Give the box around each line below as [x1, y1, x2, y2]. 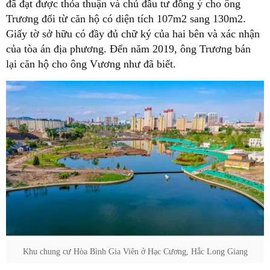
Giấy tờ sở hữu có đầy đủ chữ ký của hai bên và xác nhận [6, 28, 260, 40]
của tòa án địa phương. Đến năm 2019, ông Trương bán [6, 43, 251, 55]
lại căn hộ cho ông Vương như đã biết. [6, 58, 176, 71]
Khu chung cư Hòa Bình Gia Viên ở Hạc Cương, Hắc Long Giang [22, 246, 248, 256]
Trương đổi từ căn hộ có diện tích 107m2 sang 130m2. [6, 13, 246, 25]
